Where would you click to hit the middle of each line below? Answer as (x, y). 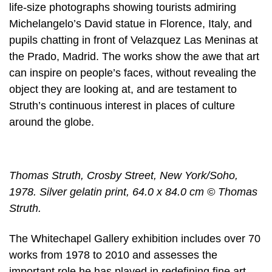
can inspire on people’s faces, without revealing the (133, 73)
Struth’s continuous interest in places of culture (122, 106)
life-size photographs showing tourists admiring (123, 8)
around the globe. (52, 122)
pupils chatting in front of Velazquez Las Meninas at (134, 40)
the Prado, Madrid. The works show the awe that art (134, 57)
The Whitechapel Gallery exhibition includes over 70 (135, 239)
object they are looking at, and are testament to (123, 90)
